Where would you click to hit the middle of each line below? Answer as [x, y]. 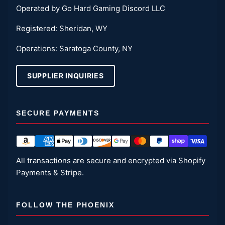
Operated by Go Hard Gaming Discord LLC [91, 8]
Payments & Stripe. [50, 172]
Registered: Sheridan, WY [62, 28]
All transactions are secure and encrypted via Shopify [111, 160]
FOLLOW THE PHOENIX [65, 205]
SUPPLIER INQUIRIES [66, 75]
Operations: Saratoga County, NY [74, 48]
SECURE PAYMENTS [58, 113]
